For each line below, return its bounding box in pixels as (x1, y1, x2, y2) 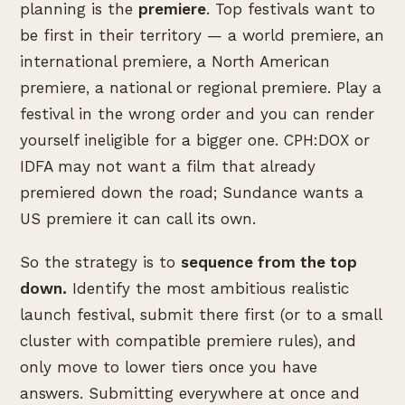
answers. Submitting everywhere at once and (20, 383, 360, 402)
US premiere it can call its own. (20, 209, 256, 228)
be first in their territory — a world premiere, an (20, 25, 384, 44)
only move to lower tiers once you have (20, 357, 317, 376)
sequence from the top (181, 252, 357, 271)
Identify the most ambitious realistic (67, 278, 349, 297)
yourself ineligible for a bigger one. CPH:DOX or (20, 130, 370, 149)
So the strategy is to (20, 252, 181, 271)
